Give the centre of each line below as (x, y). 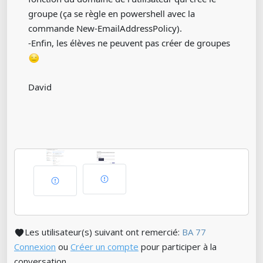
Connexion (35, 246)
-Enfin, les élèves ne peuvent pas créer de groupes (129, 43)
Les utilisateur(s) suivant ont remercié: (103, 232)
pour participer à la (178, 246)
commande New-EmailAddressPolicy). (105, 28)
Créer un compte (104, 246)
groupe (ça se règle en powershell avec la (112, 13)
